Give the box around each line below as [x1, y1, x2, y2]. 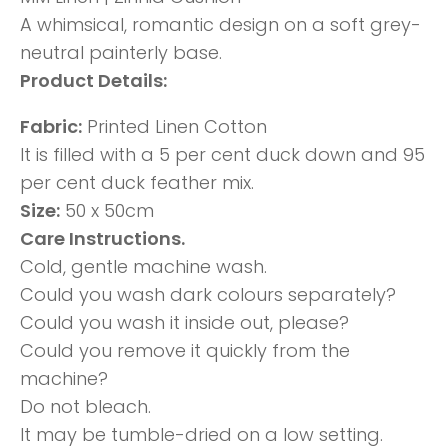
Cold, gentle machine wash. [20, 254, 267, 280]
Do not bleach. [20, 394, 151, 420]
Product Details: [20, 68, 167, 94]
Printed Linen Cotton [82, 114, 267, 140]
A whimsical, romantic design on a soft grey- [20, 12, 421, 38]
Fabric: [20, 114, 82, 140]
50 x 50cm [60, 198, 154, 224]
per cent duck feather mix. [20, 170, 254, 196]
